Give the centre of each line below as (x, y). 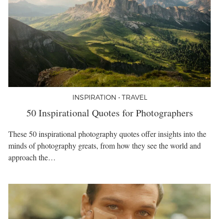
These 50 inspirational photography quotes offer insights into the (107, 133)
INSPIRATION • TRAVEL (109, 97)
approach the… (32, 157)
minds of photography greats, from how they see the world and (105, 145)
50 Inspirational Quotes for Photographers (109, 112)
